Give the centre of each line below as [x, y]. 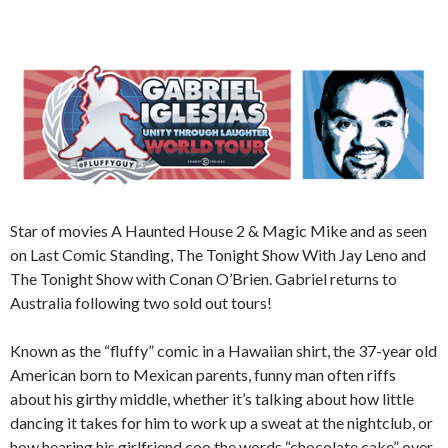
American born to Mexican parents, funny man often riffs [203, 375]
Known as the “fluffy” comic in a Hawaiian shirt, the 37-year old [223, 351]
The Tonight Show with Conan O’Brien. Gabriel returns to [203, 279]
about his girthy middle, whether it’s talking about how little [212, 399]
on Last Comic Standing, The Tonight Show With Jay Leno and [218, 255]
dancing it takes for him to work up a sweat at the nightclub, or [221, 423]
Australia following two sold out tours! [141, 303]
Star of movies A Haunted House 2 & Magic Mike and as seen [218, 231]
